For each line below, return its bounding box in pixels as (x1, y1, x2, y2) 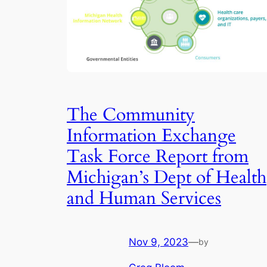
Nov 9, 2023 (129, 235, 188, 248)
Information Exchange (67, 124, 236, 148)
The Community (67, 103, 195, 128)
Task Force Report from (67, 145, 249, 169)
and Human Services (67, 187, 221, 211)
